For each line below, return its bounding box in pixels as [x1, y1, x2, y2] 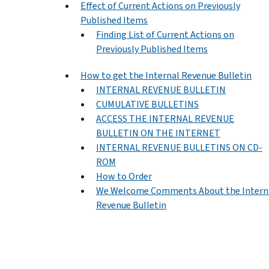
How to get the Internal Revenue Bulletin [80, 68, 252, 82]
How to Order [96, 169, 152, 183]
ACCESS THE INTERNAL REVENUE [96, 112, 234, 125]
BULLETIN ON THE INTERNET [96, 126, 220, 139]
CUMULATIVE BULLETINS [96, 97, 199, 110]
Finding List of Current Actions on [96, 28, 234, 41]
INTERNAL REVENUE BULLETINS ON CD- [96, 141, 262, 154]
